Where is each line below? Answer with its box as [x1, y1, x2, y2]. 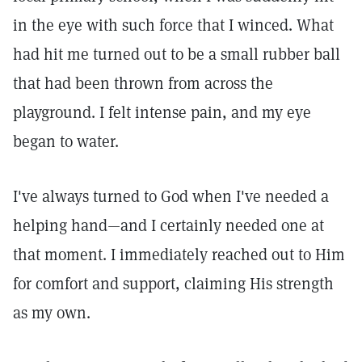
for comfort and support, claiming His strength [13, 273, 334, 294]
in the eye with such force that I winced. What [13, 15, 334, 36]
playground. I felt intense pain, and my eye [13, 102, 311, 123]
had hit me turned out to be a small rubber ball [13, 44, 340, 65]
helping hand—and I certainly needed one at [13, 215, 324, 236]
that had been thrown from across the [13, 73, 273, 94]
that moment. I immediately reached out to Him [13, 244, 345, 265]
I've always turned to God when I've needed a [13, 186, 329, 207]
